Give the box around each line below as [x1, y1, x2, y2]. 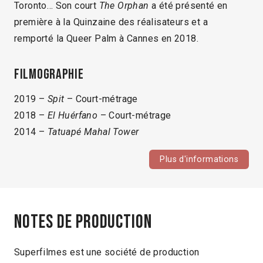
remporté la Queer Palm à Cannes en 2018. [14, 33, 198, 45]
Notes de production [14, 210, 153, 234]
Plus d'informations [160, 154, 238, 165]
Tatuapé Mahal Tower [47, 126, 139, 138]
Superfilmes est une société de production [14, 246, 200, 258]
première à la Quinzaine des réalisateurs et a [14, 16, 208, 28]
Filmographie [14, 66, 84, 83]
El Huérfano [47, 110, 98, 122]
